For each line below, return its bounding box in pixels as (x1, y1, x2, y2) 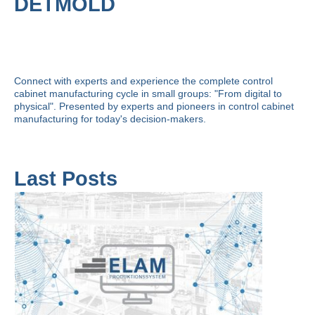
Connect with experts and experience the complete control (14, 75, 273, 86)
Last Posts (14, 167, 117, 190)
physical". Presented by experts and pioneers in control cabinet (14, 101, 294, 112)
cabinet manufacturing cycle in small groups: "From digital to (14, 88, 282, 99)
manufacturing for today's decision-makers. (14, 113, 206, 124)
